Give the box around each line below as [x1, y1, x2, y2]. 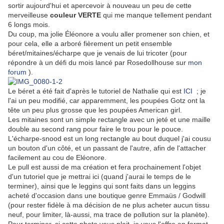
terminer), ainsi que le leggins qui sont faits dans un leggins [8, 182, 195, 190]
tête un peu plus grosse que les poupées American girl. [8, 106, 182, 114]
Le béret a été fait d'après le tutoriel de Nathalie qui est [8, 87, 183, 95]
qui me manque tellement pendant [101, 11, 211, 19]
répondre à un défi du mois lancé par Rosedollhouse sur [8, 58, 188, 67]
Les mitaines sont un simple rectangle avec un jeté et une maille [8, 115, 210, 124]
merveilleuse [8, 11, 50, 19]
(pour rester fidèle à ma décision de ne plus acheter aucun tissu [8, 201, 209, 209]
